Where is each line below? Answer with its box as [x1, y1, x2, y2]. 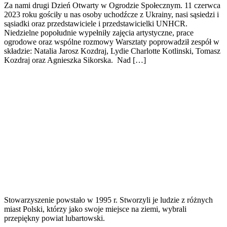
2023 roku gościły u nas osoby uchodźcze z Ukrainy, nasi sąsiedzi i [4, 10, 219, 19]
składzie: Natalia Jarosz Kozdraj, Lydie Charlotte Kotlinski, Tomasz [4, 46, 220, 55]
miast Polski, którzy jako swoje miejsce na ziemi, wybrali [4, 204, 186, 213]
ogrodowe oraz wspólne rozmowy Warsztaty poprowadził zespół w [4, 37, 219, 46]
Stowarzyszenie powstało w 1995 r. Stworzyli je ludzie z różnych [4, 195, 213, 204]
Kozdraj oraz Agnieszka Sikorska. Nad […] [4, 55, 146, 64]
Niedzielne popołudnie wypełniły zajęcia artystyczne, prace [4, 28, 194, 37]
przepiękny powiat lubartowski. [4, 213, 105, 222]
